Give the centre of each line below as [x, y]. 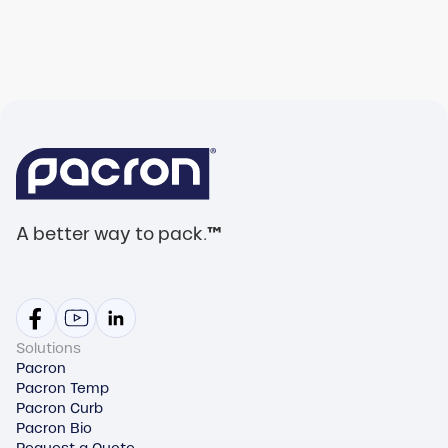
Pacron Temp [62, 388]
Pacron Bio [54, 428]
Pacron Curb [59, 408]
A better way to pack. [111, 234]
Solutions [48, 348]
